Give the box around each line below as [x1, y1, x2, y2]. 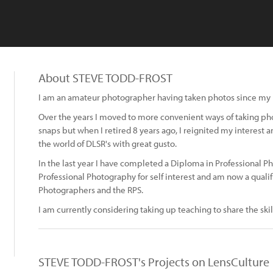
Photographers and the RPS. [38, 184, 143, 196]
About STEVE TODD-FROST [38, 70, 172, 85]
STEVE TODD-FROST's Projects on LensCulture [38, 254, 269, 269]
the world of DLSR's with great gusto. [38, 138, 177, 149]
